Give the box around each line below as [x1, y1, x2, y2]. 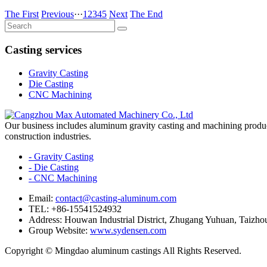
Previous [41, 9, 74, 20]
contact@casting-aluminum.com [55, 193, 176, 203]
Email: [29, 193, 55, 203]
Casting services [5, 43, 82, 56]
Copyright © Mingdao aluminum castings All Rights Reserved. [5, 245, 241, 256]
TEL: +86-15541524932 [29, 203, 122, 214]
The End [130, 9, 163, 20]
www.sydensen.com [90, 225, 166, 235]
